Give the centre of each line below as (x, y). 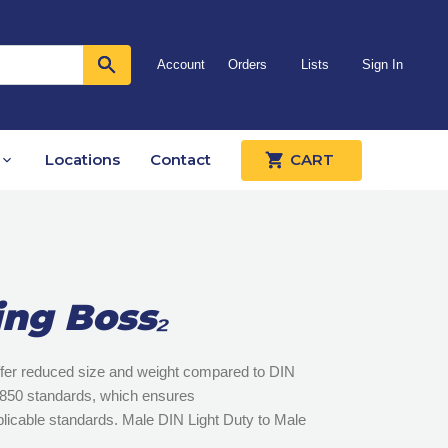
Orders (248, 65)
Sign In (382, 65)
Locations (82, 160)
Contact (180, 160)
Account (180, 65)
